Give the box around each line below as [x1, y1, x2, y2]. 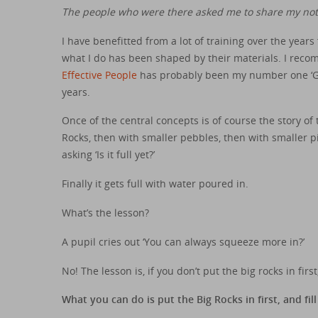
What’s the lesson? [62, 205, 149, 219]
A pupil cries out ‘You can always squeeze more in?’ [62, 234, 305, 248]
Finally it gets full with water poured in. [62, 177, 248, 191]
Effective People [62, 67, 137, 82]
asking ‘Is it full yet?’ [62, 148, 155, 162]
